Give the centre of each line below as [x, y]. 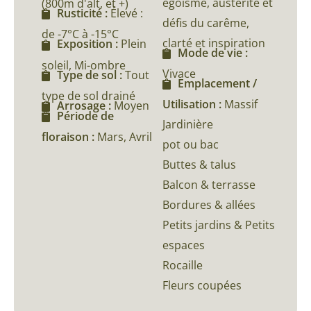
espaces [184, 245]
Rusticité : [84, 14]
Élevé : [127, 14]
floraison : [69, 137]
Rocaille [183, 266]
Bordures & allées [209, 205]
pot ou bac [191, 145]
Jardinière [188, 125]
